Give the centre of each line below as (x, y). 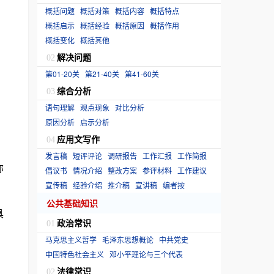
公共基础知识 (72, 203)
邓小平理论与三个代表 (146, 254)
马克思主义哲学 (71, 239)
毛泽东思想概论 (128, 239)
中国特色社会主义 (75, 254)
